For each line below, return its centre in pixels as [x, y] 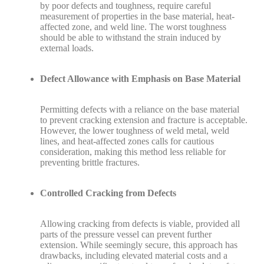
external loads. [67, 48]
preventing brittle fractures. [90, 162]
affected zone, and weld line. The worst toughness [133, 27]
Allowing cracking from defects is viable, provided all [140, 224]
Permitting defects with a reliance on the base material [140, 109]
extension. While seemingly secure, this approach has [139, 245]
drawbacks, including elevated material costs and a [134, 255]
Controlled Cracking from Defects [108, 193]
